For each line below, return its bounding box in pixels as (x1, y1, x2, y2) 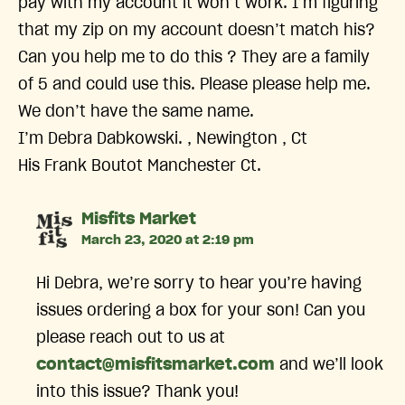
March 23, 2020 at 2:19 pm (81, 234, 255, 248)
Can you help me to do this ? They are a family (18, 50, 370, 67)
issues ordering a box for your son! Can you (36, 303, 366, 320)
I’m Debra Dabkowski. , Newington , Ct (18, 131, 307, 148)
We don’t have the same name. (18, 104, 254, 121)
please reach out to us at (36, 330, 226, 347)
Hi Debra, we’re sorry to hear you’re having (36, 276, 363, 293)
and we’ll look (275, 357, 384, 374)
